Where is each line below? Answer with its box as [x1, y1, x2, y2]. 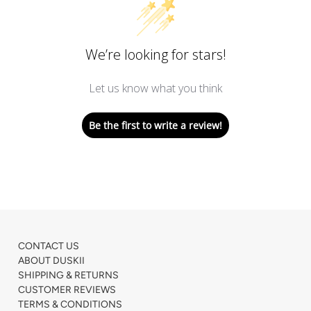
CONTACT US [18, 240, 80, 252]
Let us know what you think [89, 81, 222, 96]
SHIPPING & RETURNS [18, 269, 119, 281]
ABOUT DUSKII [18, 255, 85, 267]
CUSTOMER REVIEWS [18, 284, 117, 296]
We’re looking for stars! [85, 45, 226, 64]
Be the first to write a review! [89, 119, 222, 132]
